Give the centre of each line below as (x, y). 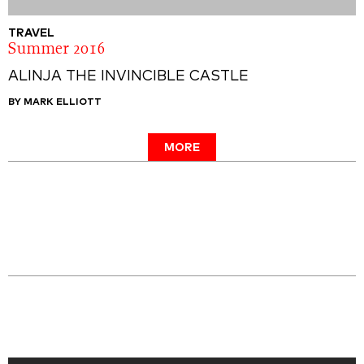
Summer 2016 (56, 50)
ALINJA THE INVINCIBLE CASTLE (128, 76)
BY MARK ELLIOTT (55, 102)
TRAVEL (31, 33)
